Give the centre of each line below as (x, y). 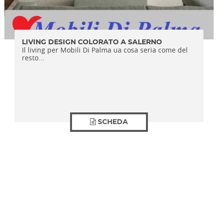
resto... (33, 58)
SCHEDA (113, 122)
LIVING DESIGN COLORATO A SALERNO (92, 42)
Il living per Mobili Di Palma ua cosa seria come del (105, 50)
